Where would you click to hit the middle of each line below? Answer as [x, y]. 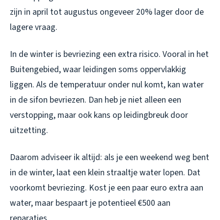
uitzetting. [29, 130]
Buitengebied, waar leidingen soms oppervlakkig [98, 69]
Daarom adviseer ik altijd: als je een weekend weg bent [110, 157]
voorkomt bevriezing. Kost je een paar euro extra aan [107, 188]
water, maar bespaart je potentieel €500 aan [90, 203]
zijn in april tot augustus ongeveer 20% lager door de [107, 12]
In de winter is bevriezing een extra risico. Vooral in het [109, 54]
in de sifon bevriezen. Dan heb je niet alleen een [96, 100]
